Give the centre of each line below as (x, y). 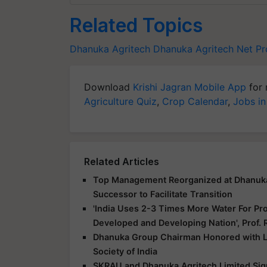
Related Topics (136, 25)
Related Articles (122, 161)
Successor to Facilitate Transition (163, 194)
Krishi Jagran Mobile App (190, 87)
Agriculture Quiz (120, 101)
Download (108, 87)
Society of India (125, 251)
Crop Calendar (195, 101)
